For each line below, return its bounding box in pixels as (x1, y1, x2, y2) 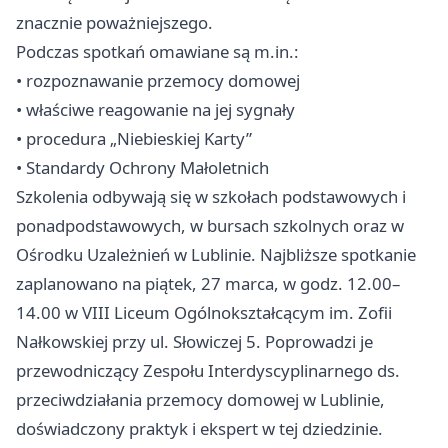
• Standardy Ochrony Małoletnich (16, 155, 269, 179)
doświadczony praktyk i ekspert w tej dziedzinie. (16, 416, 383, 440)
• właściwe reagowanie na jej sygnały (16, 97, 295, 121)
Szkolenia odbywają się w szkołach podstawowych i (16, 184, 406, 208)
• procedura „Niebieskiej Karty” (16, 126, 252, 150)
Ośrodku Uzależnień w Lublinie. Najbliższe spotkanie (16, 242, 416, 266)
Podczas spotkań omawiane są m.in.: (16, 39, 299, 63)
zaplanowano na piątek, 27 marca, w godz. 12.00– (16, 271, 400, 295)
